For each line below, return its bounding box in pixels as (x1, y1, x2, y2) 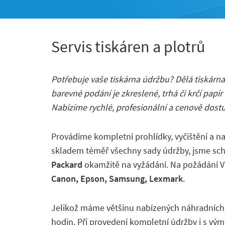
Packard (51, 159, 82, 170)
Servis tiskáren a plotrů (51, 37, 205, 57)
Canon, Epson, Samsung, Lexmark (51, 173, 183, 184)
